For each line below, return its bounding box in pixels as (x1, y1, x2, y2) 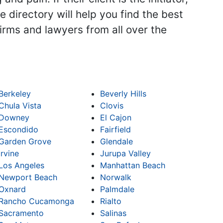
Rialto (100, 196, 122, 207)
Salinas (100, 208, 127, 219)
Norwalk (100, 172, 132, 183)
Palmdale (100, 184, 135, 195)
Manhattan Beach (100, 160, 166, 171)
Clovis (100, 101, 124, 111)
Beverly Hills (100, 89, 147, 99)
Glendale (100, 136, 133, 147)
